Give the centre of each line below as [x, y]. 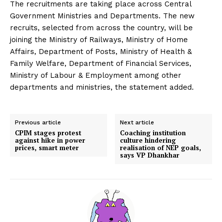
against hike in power [50, 140]
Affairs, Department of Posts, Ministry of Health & [101, 51]
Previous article [38, 122]
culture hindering [148, 140]
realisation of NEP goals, [161, 147]
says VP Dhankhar [150, 155]
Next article [137, 122]
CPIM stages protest [48, 133]
